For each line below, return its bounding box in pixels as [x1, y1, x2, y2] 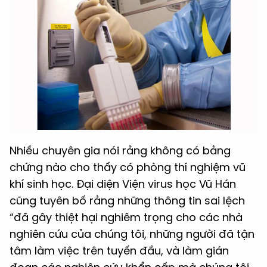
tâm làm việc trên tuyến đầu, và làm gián [10, 243, 229, 258]
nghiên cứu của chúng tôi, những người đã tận [10, 226, 254, 241]
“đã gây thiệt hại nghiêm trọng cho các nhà [10, 210, 243, 225]
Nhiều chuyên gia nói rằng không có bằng [10, 143, 231, 158]
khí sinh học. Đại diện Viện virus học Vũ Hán [10, 176, 236, 191]
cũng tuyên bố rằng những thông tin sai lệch [10, 193, 245, 208]
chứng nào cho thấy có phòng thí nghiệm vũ [10, 160, 246, 175]
